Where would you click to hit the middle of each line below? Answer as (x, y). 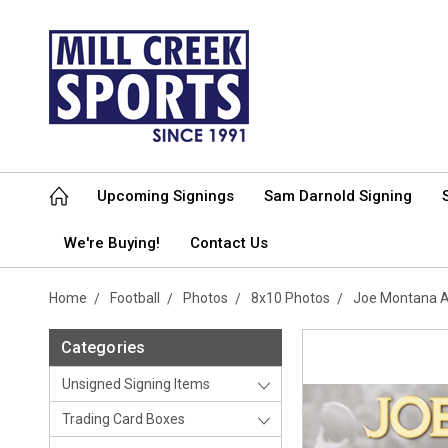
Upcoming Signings (165, 196)
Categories (103, 347)
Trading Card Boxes (123, 419)
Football (135, 298)
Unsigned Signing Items (136, 384)
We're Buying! (112, 243)
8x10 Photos (290, 298)
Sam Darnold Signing (338, 196)
